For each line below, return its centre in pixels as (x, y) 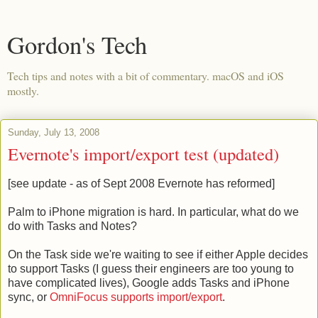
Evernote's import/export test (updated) (143, 154)
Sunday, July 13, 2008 (54, 132)
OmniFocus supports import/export (136, 297)
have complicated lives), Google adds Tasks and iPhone (149, 283)
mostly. (23, 91)
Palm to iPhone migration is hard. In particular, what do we (153, 212)
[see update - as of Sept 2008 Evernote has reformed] (141, 183)
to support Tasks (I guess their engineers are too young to (151, 268)
